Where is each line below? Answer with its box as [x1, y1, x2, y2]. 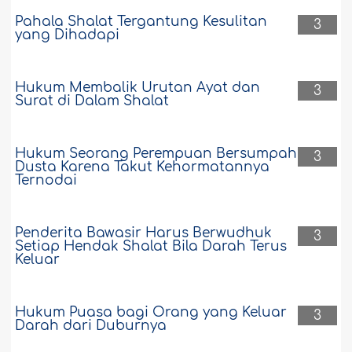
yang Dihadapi [15, 27, 120, 43]
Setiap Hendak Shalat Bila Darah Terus [15, 239, 288, 255]
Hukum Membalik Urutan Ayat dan [15, 80, 261, 96]
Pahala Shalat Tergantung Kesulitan [15, 14, 268, 30]
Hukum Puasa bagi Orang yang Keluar [15, 305, 288, 321]
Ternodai [15, 173, 78, 189]
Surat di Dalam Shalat [15, 93, 170, 109]
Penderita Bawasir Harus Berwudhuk [15, 225, 273, 241]
